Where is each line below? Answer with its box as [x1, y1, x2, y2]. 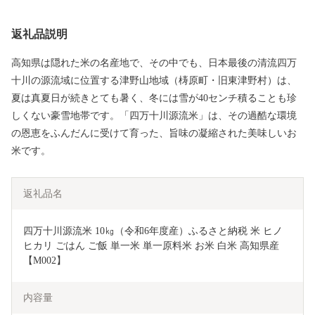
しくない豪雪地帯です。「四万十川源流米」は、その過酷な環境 [11, 110, 297, 121]
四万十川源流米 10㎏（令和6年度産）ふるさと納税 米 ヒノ [23, 225, 283, 236]
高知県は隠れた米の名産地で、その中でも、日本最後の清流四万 [11, 57, 297, 68]
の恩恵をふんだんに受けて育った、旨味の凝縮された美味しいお [11, 127, 297, 139]
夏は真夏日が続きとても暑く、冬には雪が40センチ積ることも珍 [11, 92, 297, 103]
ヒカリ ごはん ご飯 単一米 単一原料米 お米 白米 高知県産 [23, 240, 279, 251]
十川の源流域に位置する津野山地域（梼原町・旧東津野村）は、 [11, 75, 297, 86]
